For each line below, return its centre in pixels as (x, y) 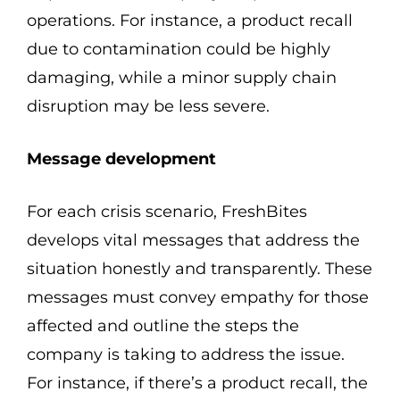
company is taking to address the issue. (186, 354)
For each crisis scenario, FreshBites (167, 212)
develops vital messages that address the (193, 240)
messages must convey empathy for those (198, 297)
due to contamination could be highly (179, 49)
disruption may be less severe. (148, 106)
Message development (121, 159)
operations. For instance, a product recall (190, 21)
